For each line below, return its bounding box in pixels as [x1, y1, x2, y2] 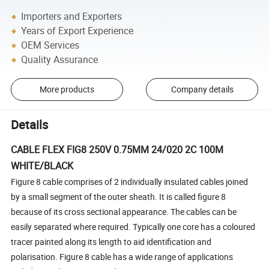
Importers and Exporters [21, 10, 122, 23]
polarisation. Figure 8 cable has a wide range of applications [11, 251, 234, 263]
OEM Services [21, 38, 80, 52]
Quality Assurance [21, 53, 98, 67]
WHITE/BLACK [11, 159, 74, 173]
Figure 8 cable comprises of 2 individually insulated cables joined [11, 176, 249, 188]
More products [39, 83, 94, 95]
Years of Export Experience [21, 24, 134, 38]
